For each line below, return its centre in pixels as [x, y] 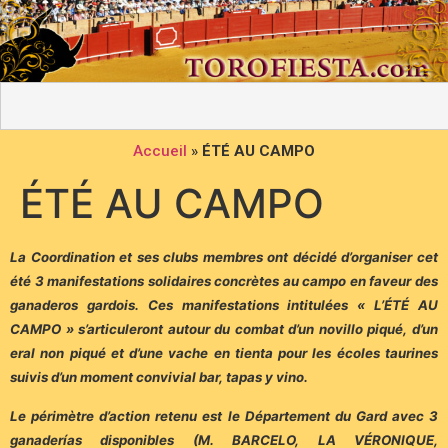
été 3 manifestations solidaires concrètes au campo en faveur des [224, 281]
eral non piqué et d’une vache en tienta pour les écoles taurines [224, 353]
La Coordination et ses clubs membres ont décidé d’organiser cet [224, 257]
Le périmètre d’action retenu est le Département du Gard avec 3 [224, 415]
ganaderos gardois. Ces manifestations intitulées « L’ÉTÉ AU [224, 305]
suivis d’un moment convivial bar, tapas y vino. [159, 377]
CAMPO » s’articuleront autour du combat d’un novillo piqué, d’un [224, 329]
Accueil [160, 151]
